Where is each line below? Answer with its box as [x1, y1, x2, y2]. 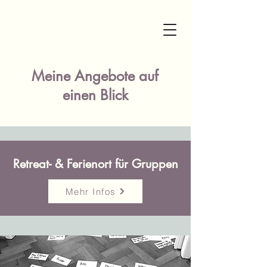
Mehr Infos [65, 185, 116, 197]
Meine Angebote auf [32, 67, 159, 85]
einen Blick [62, 86, 128, 104]
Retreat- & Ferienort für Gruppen [13, 156, 178, 172]
